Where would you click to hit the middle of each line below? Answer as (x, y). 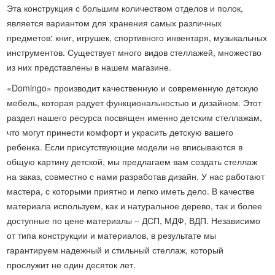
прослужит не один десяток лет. (72, 265)
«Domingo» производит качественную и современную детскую (133, 88)
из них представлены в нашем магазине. (89, 67)
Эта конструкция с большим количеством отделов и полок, (125, 8)
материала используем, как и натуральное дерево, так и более (135, 206)
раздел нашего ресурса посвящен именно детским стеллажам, (135, 117)
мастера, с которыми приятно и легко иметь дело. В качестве (131, 191)
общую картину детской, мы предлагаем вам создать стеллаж (132, 161)
